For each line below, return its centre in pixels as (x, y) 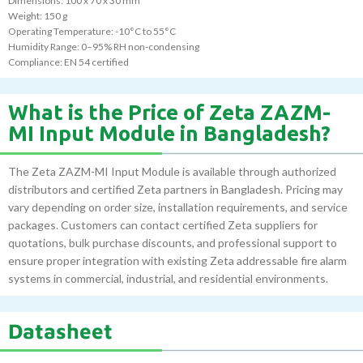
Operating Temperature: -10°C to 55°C (92, 32)
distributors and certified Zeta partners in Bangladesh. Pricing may (175, 190)
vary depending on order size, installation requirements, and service (178, 207)
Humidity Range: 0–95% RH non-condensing (104, 47)
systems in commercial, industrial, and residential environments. (168, 279)
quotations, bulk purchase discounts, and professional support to (173, 243)
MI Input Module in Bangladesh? (169, 134)
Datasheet (60, 331)
